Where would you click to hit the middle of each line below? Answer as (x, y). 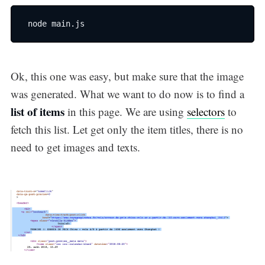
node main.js (54, 23)
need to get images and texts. (75, 147)
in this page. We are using (125, 111)
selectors (206, 111)
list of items (37, 111)
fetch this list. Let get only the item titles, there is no (127, 129)
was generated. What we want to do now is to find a (127, 93)
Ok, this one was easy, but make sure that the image (127, 76)
